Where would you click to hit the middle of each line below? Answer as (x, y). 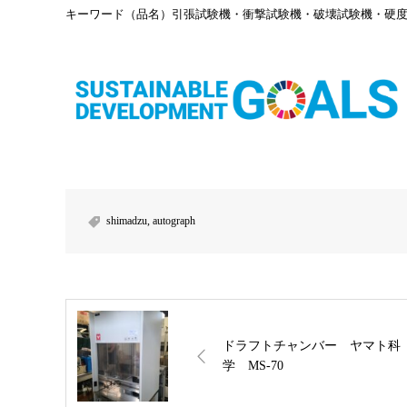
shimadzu (127, 221)
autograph (174, 221)
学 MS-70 (253, 366)
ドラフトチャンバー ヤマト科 (312, 346)
